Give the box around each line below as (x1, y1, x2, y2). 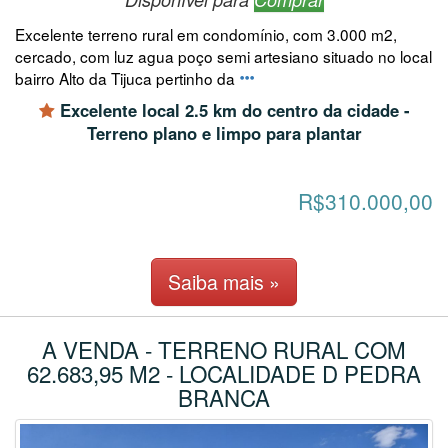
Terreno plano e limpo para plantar (86, 120, 362, 145)
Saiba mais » (168, 267, 280, 297)
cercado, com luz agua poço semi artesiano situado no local (15, 44, 432, 67)
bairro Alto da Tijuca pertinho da (15, 66, 239, 89)
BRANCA (178, 381, 270, 414)
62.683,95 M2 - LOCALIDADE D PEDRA (27, 357, 421, 390)
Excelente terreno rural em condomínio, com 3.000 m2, (15, 22, 397, 45)
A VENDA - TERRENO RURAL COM (42, 333, 406, 366)
